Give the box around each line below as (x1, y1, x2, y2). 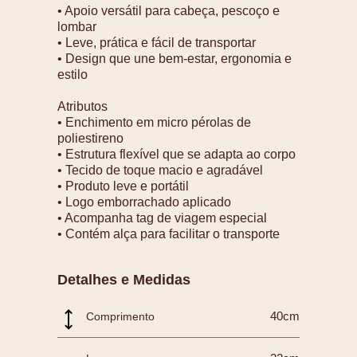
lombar (57, 20, 96, 34)
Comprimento (86, 310, 155, 324)
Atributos (57, 100, 108, 114)
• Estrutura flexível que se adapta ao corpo (57, 147, 296, 162)
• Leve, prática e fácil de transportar (57, 36, 256, 50)
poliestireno (57, 131, 124, 146)
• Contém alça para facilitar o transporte (57, 227, 280, 241)
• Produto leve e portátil (57, 179, 189, 194)
